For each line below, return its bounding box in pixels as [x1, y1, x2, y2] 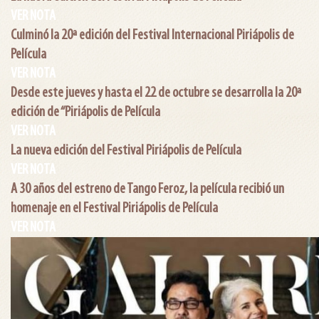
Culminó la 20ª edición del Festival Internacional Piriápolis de [11, 28, 294, 43]
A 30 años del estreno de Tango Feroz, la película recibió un [11, 182, 284, 197]
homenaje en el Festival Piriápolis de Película [11, 201, 218, 216]
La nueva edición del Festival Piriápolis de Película [11, 143, 241, 158]
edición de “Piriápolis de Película [11, 105, 160, 120]
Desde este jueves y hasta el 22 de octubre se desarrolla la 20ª [11, 85, 301, 100]
